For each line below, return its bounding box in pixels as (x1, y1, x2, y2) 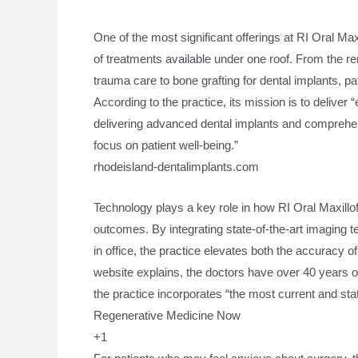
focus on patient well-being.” (93, 137, 238, 152)
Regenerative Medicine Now (93, 308, 241, 322)
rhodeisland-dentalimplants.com (93, 159, 259, 173)
